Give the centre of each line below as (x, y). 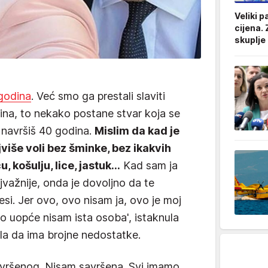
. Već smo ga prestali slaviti (98, 96)
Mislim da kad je (137, 130)
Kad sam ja (149, 165)
